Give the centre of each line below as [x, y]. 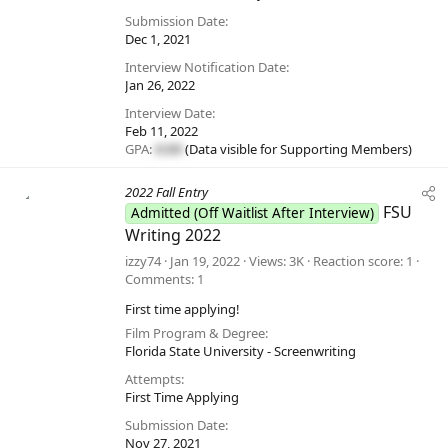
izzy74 [143, 261]
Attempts [153, 379]
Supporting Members [344, 149]
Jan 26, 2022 [160, 85]
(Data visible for [231, 149]
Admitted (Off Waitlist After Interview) [252, 213]
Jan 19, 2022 [205, 261]
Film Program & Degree [195, 333]
